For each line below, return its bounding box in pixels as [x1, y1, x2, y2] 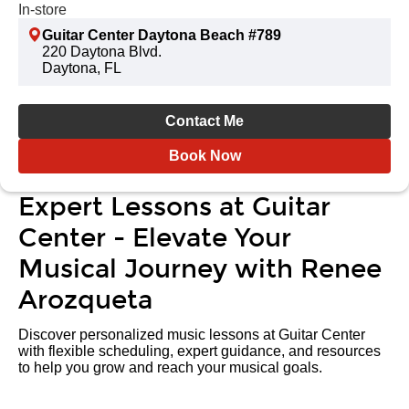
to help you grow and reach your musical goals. [18, 360, 322, 375]
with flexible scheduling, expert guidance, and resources [18, 343, 381, 359]
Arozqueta [18, 285, 152, 316]
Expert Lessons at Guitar [18, 192, 330, 223]
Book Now [168, 148, 241, 163]
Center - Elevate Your [18, 223, 291, 254]
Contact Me [165, 113, 244, 129]
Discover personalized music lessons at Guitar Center [18, 327, 365, 342]
